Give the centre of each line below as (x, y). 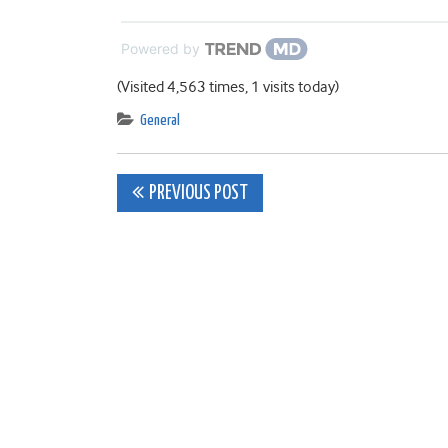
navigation (202, 238)
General (160, 120)
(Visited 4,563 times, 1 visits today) (228, 86)
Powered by (160, 48)
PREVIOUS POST (198, 193)
